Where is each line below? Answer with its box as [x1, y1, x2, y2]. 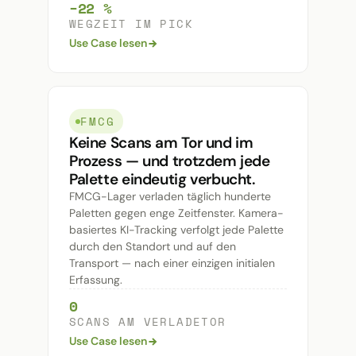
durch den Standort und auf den [69, 239, 236, 254]
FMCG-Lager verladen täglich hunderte [69, 189, 271, 204]
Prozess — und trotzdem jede [69, 151, 270, 172]
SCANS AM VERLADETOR [69, 313, 226, 331]
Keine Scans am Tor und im [69, 133, 253, 153]
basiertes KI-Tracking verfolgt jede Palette [69, 222, 284, 238]
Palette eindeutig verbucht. [69, 169, 255, 190]
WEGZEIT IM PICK [69, 15, 193, 33]
